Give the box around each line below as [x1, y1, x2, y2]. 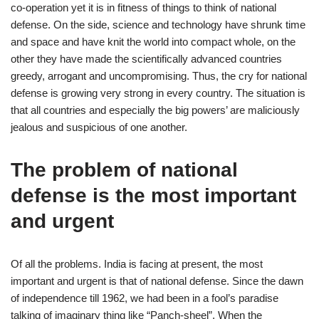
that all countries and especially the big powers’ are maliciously [11, 104, 300, 116]
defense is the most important [11, 184, 296, 206]
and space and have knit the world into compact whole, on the [11, 36, 296, 48]
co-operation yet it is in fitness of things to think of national [11, 1, 276, 14]
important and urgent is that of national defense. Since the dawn [11, 275, 303, 287]
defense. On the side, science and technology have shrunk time [11, 19, 305, 31]
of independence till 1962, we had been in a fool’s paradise [11, 292, 278, 304]
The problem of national [11, 159, 238, 181]
